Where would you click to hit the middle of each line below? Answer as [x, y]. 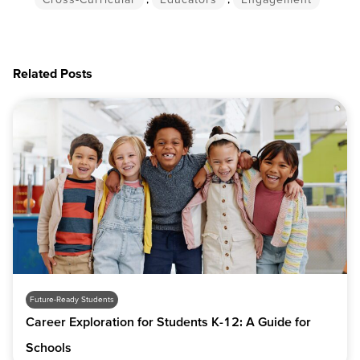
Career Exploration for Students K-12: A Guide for [168, 322]
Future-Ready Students [72, 300]
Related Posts [53, 74]
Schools [49, 348]
